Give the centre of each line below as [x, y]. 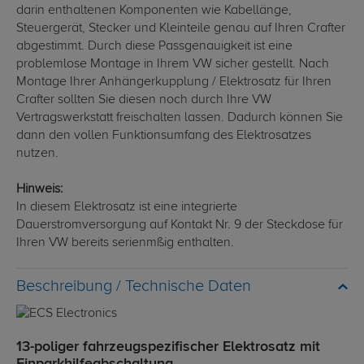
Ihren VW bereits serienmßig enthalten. [125, 243]
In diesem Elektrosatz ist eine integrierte [127, 208]
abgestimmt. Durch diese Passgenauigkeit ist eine [154, 47]
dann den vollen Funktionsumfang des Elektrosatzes [164, 136]
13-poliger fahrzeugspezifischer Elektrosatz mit [168, 347]
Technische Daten [188, 287]
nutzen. [37, 154]
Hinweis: [40, 190]
